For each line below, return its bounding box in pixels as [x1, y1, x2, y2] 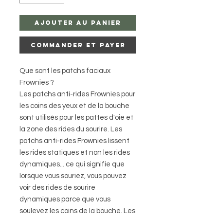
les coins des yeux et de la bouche [19, 102, 129, 109]
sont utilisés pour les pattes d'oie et [19, 113, 133, 121]
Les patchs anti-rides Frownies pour [19, 90, 135, 98]
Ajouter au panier [35, 18, 121, 26]
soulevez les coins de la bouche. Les [19, 207, 135, 215]
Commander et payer [30, 41, 126, 49]
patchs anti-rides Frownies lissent [19, 137, 129, 145]
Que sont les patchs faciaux [19, 67, 110, 74]
